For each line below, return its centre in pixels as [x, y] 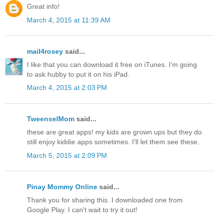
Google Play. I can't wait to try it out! [82, 210]
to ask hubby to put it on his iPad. [78, 74]
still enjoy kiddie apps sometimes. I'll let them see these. [113, 142]
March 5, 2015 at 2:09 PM [67, 155]
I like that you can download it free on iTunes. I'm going [112, 64]
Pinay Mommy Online [62, 186]
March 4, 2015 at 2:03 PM [67, 88]
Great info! [43, 7]
